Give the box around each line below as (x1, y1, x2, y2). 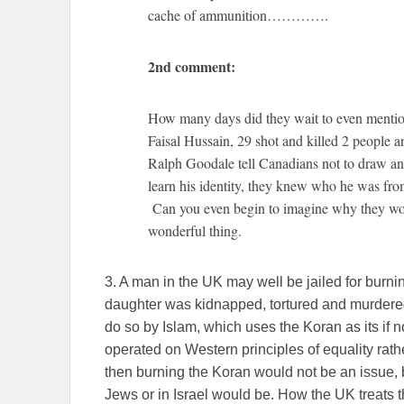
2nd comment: (148, 56, 235, 78)
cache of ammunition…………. (148, 5, 328, 25)
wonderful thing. (148, 221, 242, 241)
